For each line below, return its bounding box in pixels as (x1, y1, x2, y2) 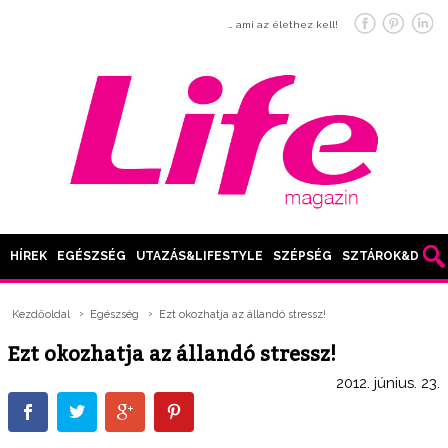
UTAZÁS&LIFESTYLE (136, 249, 263, 264)
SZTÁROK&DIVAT (342, 249, 446, 264)
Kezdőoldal (12, 308, 71, 322)
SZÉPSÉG (273, 249, 332, 264)
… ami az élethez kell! (228, 19, 338, 30)
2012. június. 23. (336, 373, 440, 392)
